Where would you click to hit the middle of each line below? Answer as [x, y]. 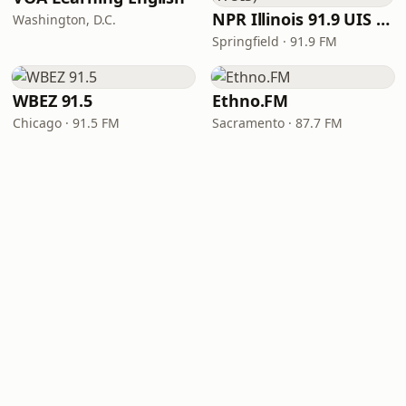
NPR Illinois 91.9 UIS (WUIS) [383, 19]
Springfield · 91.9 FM [275, 41]
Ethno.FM [251, 101]
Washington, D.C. [64, 19]
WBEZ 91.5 [53, 101]
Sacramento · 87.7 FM [277, 123]
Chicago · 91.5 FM [66, 123]
